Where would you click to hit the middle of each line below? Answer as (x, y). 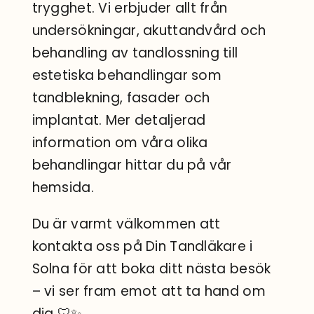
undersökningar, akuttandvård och (149, 31)
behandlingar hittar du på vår (132, 165)
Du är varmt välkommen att (126, 224)
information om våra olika (120, 143)
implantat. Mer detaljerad (119, 121)
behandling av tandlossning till (135, 53)
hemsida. (63, 188)
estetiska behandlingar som (127, 76)
